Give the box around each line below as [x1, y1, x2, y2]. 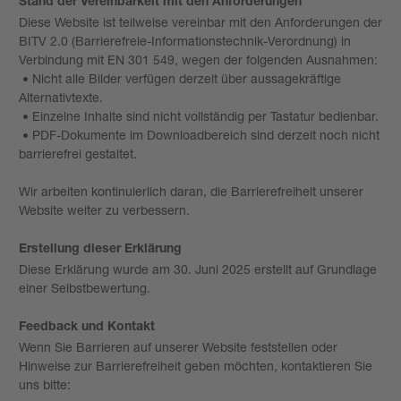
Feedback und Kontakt [19, 320, 155, 334]
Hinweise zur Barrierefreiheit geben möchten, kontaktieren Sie [19, 357, 372, 373]
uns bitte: [19, 376, 71, 392]
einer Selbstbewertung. [19, 279, 150, 295]
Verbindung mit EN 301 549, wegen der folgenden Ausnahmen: [19, 51, 378, 67]
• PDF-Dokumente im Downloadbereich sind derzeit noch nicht [19, 126, 380, 142]
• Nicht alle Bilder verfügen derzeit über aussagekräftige [19, 70, 341, 86]
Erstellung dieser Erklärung [19, 243, 182, 256]
